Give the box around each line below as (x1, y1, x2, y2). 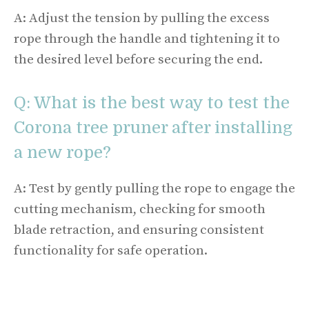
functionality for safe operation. (14, 242, 208, 259)
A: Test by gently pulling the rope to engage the (14, 180, 295, 197)
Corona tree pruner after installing (14, 117, 292, 137)
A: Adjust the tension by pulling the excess (14, 10, 270, 26)
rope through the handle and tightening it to (14, 31, 280, 47)
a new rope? (14, 142, 111, 162)
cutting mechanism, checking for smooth (14, 201, 266, 217)
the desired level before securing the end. (14, 52, 263, 68)
